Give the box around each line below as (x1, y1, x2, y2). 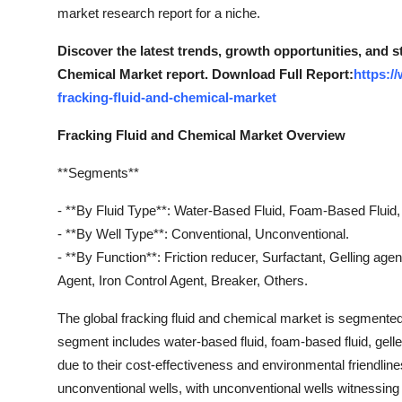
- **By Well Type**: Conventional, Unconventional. (57, 226, 349, 242)
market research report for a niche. (57, 5, 260, 22)
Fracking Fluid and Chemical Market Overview (57, 127, 345, 144)
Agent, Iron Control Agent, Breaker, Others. (57, 273, 308, 289)
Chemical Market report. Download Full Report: (57, 66, 354, 83)
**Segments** (57, 165, 139, 181)
